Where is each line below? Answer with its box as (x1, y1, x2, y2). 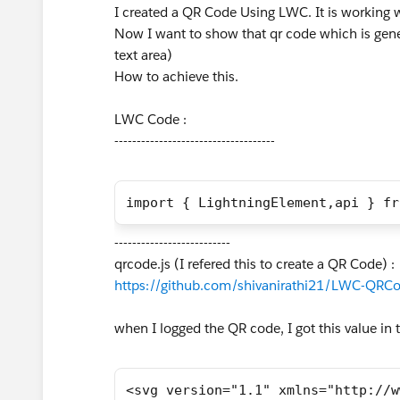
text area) (114, 46, 172, 63)
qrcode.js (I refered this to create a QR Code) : (114, 255, 395, 272)
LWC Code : (114, 111, 187, 128)
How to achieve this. (114, 68, 238, 85)
